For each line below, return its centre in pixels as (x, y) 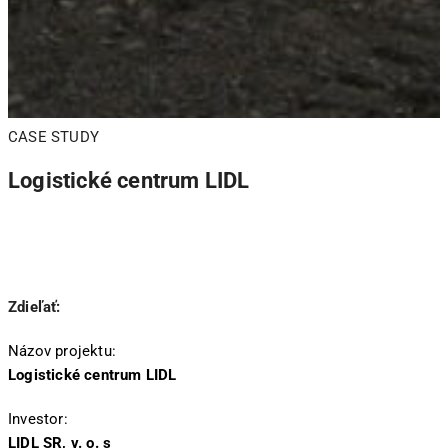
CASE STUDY (53, 136)
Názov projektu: (62, 351)
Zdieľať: (34, 307)
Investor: (38, 419)
